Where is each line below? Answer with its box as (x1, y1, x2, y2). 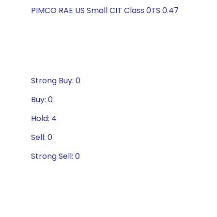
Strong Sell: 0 (31, 151, 80, 162)
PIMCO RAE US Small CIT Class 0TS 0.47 (31, 5, 179, 16)
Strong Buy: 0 (31, 75, 80, 86)
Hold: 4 (31, 113, 57, 124)
